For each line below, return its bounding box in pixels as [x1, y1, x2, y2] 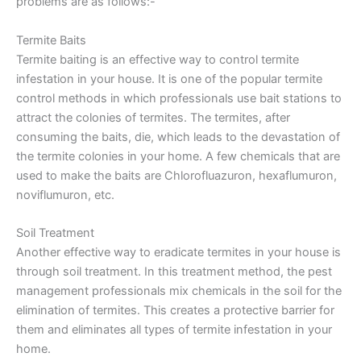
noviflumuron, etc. [16, 187, 114, 202]
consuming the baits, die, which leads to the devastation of [16, 129, 340, 144]
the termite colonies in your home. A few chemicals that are [16, 148, 340, 164]
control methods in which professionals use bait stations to [16, 90, 342, 106]
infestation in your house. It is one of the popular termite [16, 71, 322, 86]
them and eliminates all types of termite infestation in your [16, 322, 332, 338]
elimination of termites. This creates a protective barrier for [16, 303, 334, 318]
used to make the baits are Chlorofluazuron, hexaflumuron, [16, 168, 337, 183]
